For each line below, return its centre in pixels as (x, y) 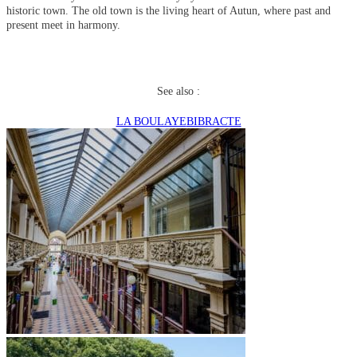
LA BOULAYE (151, 121)
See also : (178, 91)
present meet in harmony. (63, 24)
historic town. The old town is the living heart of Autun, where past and (169, 10)
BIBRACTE (214, 121)
